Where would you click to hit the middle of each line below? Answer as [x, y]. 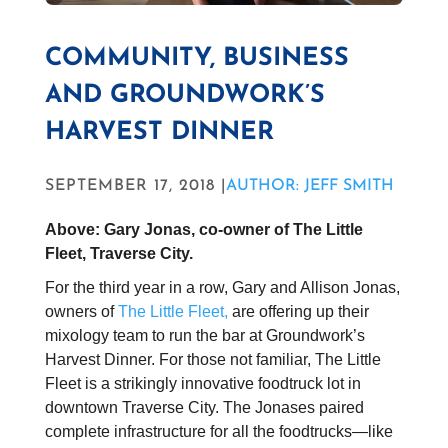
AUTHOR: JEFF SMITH [309, 186]
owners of [81, 312]
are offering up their [298, 312]
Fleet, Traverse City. [118, 254]
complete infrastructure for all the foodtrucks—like [218, 432]
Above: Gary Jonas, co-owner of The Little [203, 230]
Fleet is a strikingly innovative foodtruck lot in [202, 384]
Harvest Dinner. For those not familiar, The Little [212, 360]
